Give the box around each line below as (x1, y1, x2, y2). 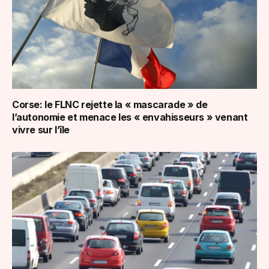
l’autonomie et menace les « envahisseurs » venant (12, 111, 248, 124)
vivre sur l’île (12, 124, 70, 136)
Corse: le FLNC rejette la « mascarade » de (12, 98, 208, 111)
